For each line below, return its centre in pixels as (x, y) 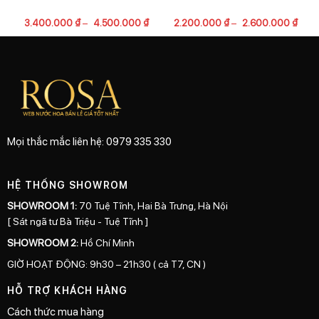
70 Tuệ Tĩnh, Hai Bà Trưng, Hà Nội (152, 205)
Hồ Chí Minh (106, 242)
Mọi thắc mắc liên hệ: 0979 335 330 (89, 141)
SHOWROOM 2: (43, 242)
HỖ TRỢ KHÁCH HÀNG (68, 290)
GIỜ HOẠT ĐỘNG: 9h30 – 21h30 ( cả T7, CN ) (106, 263)
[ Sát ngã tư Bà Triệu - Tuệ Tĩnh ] (78, 220)
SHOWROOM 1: (42, 205)
